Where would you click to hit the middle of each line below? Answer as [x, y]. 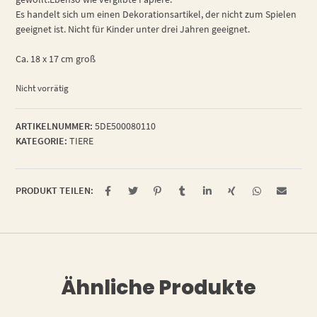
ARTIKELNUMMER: [54, 126]
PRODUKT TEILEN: [55, 191]
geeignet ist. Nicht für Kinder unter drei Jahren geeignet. [133, 29]
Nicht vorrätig [42, 88]
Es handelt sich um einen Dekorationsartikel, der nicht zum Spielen [156, 15]
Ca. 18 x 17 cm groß [56, 59]
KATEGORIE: [42, 141]
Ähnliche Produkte [158, 288]
